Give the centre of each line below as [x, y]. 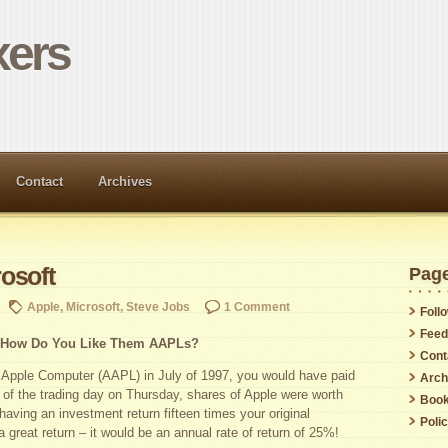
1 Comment [257, 306]
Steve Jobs [158, 306]
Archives [125, 181]
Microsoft [93, 306]
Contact [39, 181]
